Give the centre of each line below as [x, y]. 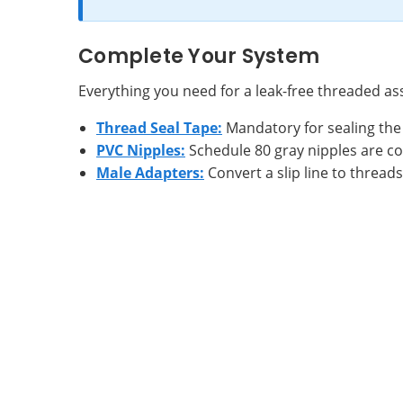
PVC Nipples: [141, 150]
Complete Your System [199, 56]
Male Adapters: [150, 172]
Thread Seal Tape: [159, 127]
